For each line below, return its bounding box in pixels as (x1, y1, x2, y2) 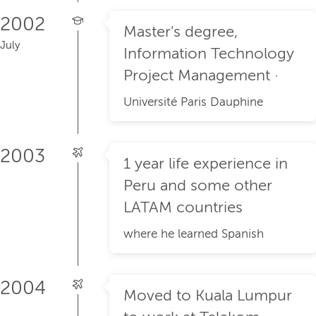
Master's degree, (123, 23, 238, 41)
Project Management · (123, 67, 279, 85)
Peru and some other (123, 177, 272, 195)
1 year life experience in (123, 155, 288, 173)
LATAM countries (123, 199, 243, 217)
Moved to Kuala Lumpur (123, 287, 292, 305)
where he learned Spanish (123, 227, 264, 241)
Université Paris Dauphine (123, 95, 263, 109)
